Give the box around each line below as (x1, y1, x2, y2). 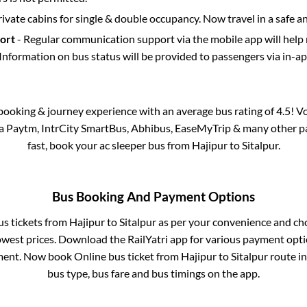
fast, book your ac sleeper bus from (27, 138, 192, 151)
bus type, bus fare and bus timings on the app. (47, 267, 260, 280)
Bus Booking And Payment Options (52, 189, 255, 205)
